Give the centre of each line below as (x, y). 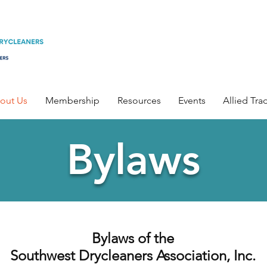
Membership (72, 100)
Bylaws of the (133, 238)
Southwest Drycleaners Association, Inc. (133, 255)
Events (192, 100)
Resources (139, 100)
